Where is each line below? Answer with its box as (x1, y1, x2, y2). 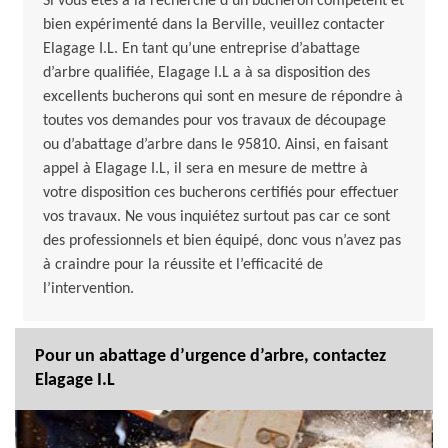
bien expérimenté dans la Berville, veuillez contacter (43, 17, 385, 34)
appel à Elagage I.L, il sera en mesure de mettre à (43, 161, 368, 178)
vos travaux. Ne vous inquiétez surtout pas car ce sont (43, 209, 390, 226)
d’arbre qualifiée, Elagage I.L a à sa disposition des (43, 65, 370, 82)
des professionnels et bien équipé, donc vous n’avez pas (43, 233, 401, 250)
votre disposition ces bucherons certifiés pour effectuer (43, 185, 399, 202)
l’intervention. (43, 281, 134, 298)
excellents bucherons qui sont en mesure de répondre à (43, 89, 403, 106)
